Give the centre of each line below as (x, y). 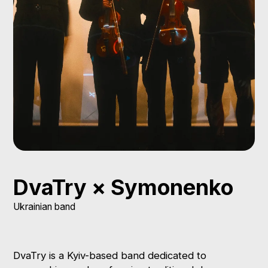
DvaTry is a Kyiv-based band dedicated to (110, 255)
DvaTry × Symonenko (124, 188)
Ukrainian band (45, 207)
